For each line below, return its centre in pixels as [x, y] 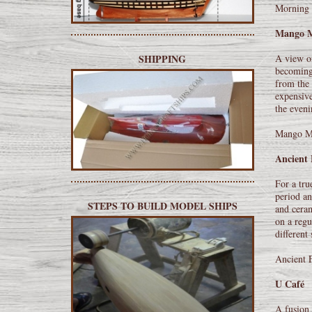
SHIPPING [163, 58]
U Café [289, 283]
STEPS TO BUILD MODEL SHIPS [162, 205]
